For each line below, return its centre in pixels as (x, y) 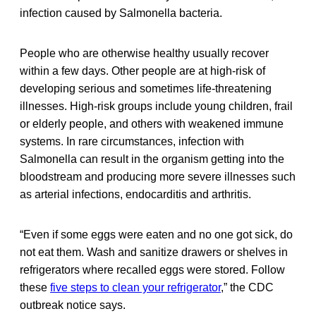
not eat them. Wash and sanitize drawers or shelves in (154, 253)
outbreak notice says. (73, 305)
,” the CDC (247, 288)
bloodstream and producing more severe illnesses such (158, 177)
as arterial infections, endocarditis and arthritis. (135, 195)
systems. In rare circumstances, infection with (132, 142)
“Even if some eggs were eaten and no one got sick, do (156, 235)
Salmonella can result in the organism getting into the (152, 159)
